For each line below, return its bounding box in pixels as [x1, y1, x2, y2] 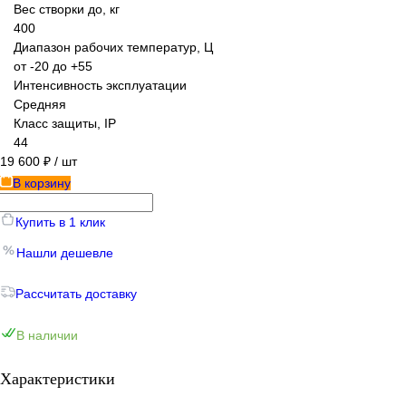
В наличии [16, 327, 78, 343]
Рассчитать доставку [15, 285, 137, 301]
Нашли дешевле [16, 245, 113, 260]
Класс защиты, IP [14, 115, 116, 130]
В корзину [13, 175, 71, 190]
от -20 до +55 [14, 58, 92, 73]
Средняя [14, 96, 66, 111]
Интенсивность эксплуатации [14, 77, 187, 92]
